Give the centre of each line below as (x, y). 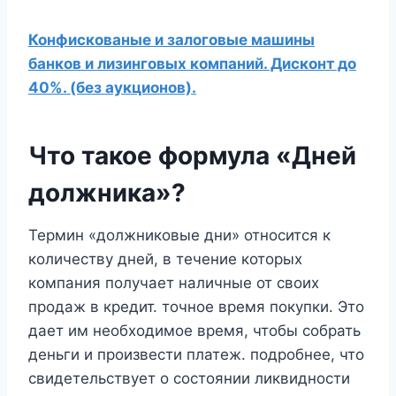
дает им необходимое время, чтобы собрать (194, 331)
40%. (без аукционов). (112, 88)
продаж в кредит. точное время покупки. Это (196, 307)
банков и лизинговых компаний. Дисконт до (192, 64)
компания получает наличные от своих (174, 283)
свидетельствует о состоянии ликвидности (189, 378)
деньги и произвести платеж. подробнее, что (196, 354)
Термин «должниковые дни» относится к (179, 235)
